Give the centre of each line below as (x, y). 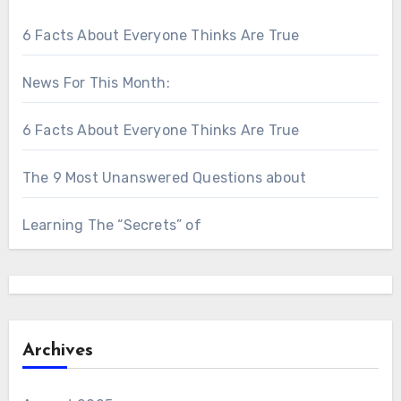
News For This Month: (96, 83)
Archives (57, 351)
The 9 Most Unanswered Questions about (164, 178)
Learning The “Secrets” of (111, 225)
